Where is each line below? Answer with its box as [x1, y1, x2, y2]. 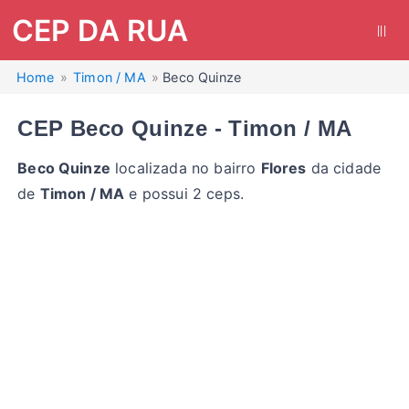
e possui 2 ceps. [124, 184, 245, 203]
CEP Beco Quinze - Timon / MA [17, 116, 352, 141]
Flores [260, 159, 307, 177]
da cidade [306, 159, 382, 177]
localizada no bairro [110, 159, 261, 177]
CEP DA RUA [11, 12, 189, 48]
